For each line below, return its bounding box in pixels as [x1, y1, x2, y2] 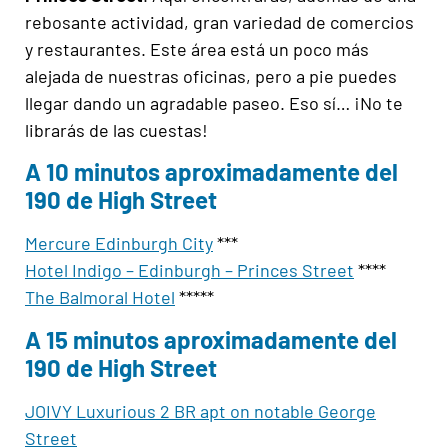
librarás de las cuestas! [25, 118, 208, 141]
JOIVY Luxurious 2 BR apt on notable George [25, 399, 376, 422]
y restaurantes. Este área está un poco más [25, 37, 369, 60]
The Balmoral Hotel [25, 286, 175, 309]
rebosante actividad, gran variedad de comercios [25, 10, 414, 33]
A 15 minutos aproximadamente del [25, 324, 397, 354]
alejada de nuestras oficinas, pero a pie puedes [25, 64, 397, 87]
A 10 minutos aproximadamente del [25, 157, 398, 187]
